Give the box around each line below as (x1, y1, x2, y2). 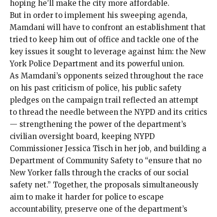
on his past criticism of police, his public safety (10, 83, 182, 93)
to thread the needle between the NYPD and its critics (10, 107, 207, 117)
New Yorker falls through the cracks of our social (10, 168, 188, 177)
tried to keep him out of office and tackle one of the (10, 34, 199, 44)
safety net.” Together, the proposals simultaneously (10, 180, 199, 189)
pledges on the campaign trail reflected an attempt (10, 95, 199, 105)
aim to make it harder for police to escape (10, 192, 164, 201)
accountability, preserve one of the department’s (10, 204, 187, 214)
